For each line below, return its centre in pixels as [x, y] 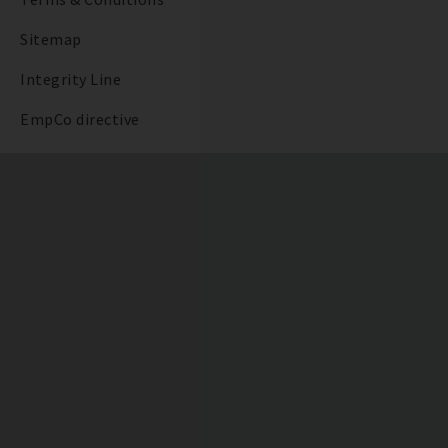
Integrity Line [70, 79]
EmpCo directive [80, 119]
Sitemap [51, 39]
